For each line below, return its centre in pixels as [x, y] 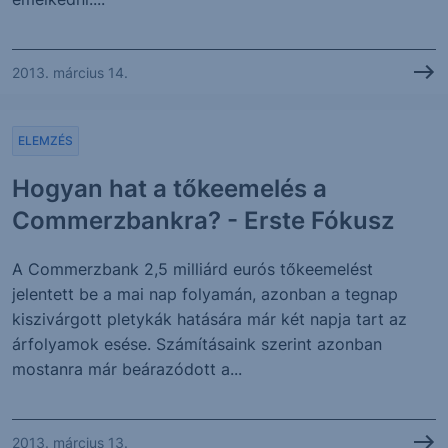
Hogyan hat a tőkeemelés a [169, 188]
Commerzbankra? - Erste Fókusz [203, 220]
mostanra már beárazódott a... [127, 369]
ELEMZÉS [45, 140]
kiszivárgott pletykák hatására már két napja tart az [209, 319]
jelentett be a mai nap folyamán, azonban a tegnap [205, 294]
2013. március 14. [70, 72]
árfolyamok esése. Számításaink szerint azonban [197, 344]
